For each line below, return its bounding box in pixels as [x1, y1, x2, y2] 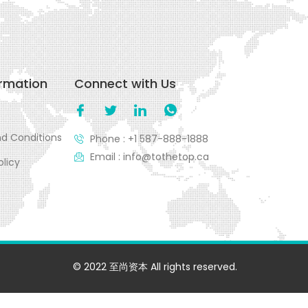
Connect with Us [74, 74, 177, 92]
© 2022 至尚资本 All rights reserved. [73, 259, 238, 274]
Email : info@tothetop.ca [89, 149, 209, 164]
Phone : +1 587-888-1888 [89, 131, 208, 146]
